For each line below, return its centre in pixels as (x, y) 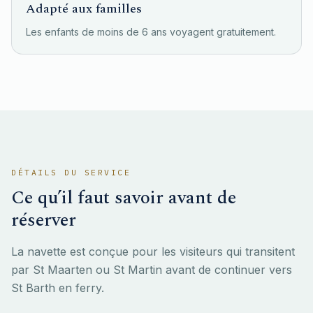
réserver (44, 220)
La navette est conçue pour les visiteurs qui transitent (153, 252)
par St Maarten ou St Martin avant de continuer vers (152, 270)
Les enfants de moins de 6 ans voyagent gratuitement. (151, 32)
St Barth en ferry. (58, 288)
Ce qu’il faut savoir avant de (124, 198)
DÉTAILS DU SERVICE (71, 172)
